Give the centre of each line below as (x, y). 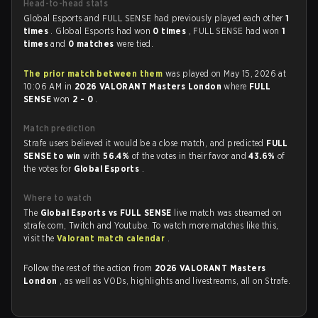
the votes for (49, 169)
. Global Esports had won (102, 31)
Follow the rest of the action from (89, 268)
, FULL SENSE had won (235, 31)
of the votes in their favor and (190, 156)
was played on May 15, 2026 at (225, 73)
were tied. (135, 44)
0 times (171, 31)
